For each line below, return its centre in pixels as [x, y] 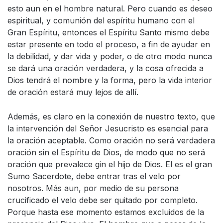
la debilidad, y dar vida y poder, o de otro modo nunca [110, 56]
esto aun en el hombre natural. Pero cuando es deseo [110, 8]
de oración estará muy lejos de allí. [73, 92]
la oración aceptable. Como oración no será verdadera [111, 140]
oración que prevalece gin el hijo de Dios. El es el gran [110, 164]
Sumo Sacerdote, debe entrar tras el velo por [94, 176]
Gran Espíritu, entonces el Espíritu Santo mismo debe [109, 32]
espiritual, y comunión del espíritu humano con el [101, 20]
